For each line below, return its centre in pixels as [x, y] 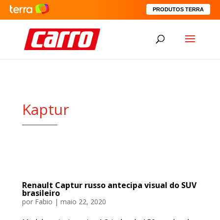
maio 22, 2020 [83, 202]
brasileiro [41, 193]
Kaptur [45, 109]
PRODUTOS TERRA [178, 9]
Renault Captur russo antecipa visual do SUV [109, 185]
